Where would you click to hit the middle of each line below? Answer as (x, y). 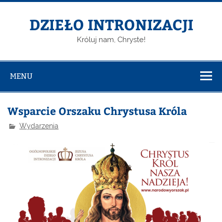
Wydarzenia (39, 126)
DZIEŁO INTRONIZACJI (111, 24)
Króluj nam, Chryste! (111, 40)
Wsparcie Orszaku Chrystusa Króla (97, 111)
